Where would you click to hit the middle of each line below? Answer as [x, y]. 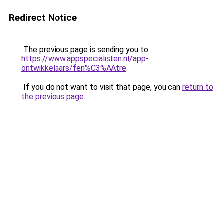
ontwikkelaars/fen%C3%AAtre [74, 68]
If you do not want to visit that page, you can [102, 87]
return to [198, 87]
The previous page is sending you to [85, 49]
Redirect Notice [43, 18]
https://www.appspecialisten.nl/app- [85, 59]
